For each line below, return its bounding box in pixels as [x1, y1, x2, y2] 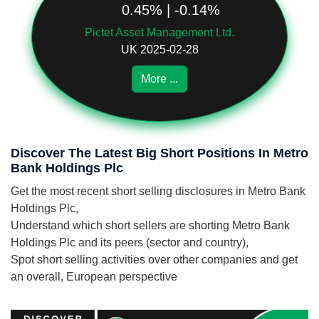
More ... [141, 73, 178, 85]
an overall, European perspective [11, 271, 177, 283]
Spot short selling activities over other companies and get [11, 253, 298, 266]
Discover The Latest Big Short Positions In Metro [11, 146, 308, 160]
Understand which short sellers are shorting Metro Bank [11, 219, 290, 231]
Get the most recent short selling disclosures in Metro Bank [11, 185, 305, 197]
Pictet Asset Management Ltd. [85, 26, 234, 38]
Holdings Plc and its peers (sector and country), [11, 236, 249, 249]
